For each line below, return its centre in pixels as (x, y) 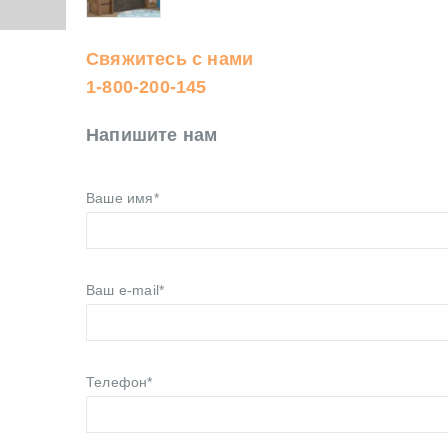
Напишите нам (152, 135)
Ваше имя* (122, 198)
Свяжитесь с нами (170, 59)
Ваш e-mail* (125, 290)
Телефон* (119, 382)
